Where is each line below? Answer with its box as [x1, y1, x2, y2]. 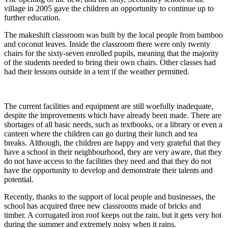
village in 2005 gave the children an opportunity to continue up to [4, 4, 214, 13]
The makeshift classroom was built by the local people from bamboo [4, 31, 223, 40]
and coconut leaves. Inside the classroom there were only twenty [4, 40, 210, 49]
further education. [4, 13, 61, 22]
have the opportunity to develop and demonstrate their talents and [4, 166, 213, 175]
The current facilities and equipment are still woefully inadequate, [4, 102, 213, 111]
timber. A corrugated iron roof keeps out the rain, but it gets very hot [4, 211, 221, 220]
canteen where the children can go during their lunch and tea [4, 129, 197, 138]
